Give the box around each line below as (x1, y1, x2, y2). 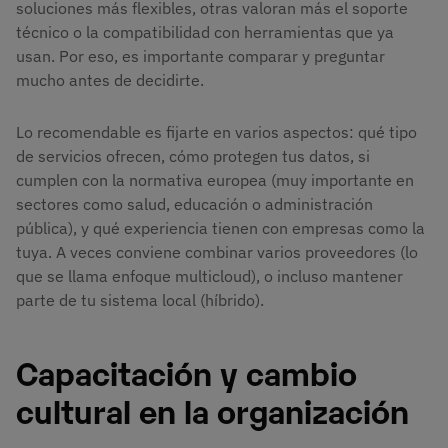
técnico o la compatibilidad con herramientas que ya (16, 21, 394, 42)
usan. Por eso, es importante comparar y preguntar (16, 45, 385, 66)
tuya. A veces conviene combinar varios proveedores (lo (16, 241, 418, 262)
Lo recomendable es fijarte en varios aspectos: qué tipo (16, 121, 417, 142)
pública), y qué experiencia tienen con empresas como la (16, 217, 425, 238)
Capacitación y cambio (16, 350, 357, 394)
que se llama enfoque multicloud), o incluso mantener (16, 265, 403, 286)
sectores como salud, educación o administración (16, 193, 373, 214)
